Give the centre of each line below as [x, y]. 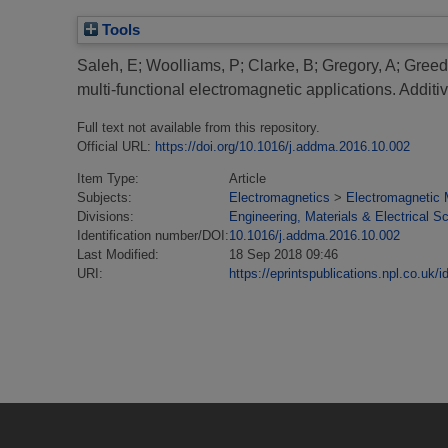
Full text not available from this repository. [198, 128]
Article [247, 178]
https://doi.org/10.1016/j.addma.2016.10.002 [282, 147]
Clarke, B [281, 66]
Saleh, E [107, 66]
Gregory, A [359, 66]
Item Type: [108, 178]
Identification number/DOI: [153, 235]
